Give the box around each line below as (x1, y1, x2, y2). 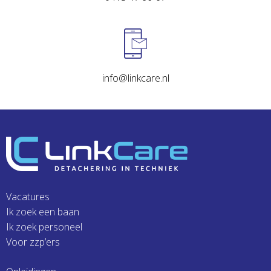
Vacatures (6, 190, 50, 204)
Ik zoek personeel (6, 220, 82, 234)
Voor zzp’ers (6, 235, 60, 249)
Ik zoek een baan (6, 205, 79, 219)
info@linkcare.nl (102, 71, 169, 85)
